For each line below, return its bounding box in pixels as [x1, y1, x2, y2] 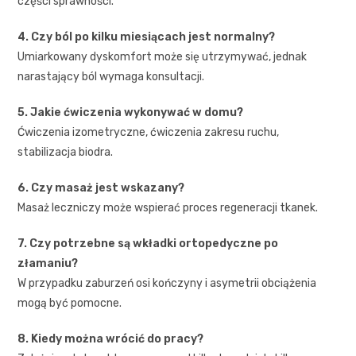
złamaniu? [17, 256, 79, 270]
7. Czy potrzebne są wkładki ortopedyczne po [17, 236, 279, 250]
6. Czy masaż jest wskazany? [17, 180, 185, 195]
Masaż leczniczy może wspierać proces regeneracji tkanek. [17, 200, 319, 215]
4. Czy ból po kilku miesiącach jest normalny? [17, 29, 276, 44]
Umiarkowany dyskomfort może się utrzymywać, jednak [17, 49, 308, 64]
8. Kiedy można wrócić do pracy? [17, 331, 204, 346]
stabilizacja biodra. [17, 145, 114, 159]
